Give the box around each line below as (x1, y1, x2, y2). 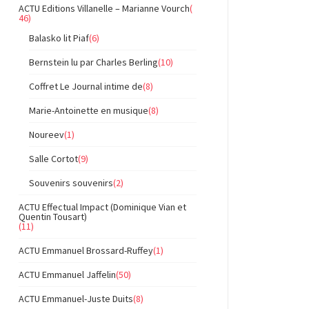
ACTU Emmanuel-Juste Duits (19, 292, 133, 305)
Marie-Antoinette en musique (29, 104, 148, 117)
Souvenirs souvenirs (29, 177, 113, 189)
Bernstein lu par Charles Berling (29, 56, 158, 68)
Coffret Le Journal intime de (29, 80, 143, 92)
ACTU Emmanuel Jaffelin (19, 268, 116, 281)
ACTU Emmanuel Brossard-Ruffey (19, 244, 153, 257)
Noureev (29, 128, 64, 141)
